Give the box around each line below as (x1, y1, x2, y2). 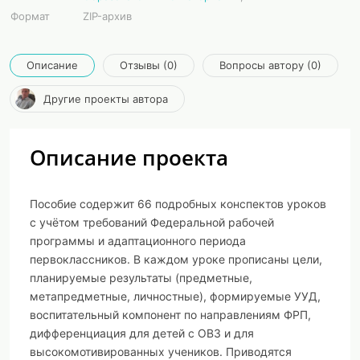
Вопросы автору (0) (219, 59, 321, 72)
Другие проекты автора (43, 92, 168, 105)
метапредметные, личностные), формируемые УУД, (30, 289, 321, 303)
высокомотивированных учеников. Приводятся (30, 345, 292, 358)
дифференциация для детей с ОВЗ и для (30, 326, 254, 340)
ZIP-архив (83, 10, 132, 22)
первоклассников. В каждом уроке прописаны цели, (30, 252, 322, 266)
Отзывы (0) (120, 59, 178, 72)
